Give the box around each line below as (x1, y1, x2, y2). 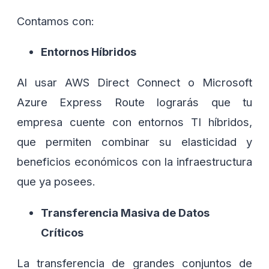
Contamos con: (17, 14, 94, 28)
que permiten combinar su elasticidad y (17, 135, 252, 149)
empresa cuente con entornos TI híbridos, (17, 115, 252, 129)
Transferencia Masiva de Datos (41, 205, 210, 219)
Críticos (41, 225, 83, 239)
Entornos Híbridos (41, 45, 136, 59)
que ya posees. (17, 175, 95, 189)
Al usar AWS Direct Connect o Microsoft (17, 76, 252, 89)
